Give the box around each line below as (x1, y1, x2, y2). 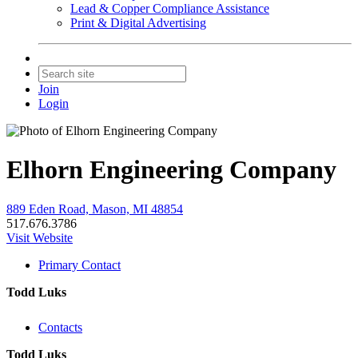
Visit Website (6, 230, 73, 245)
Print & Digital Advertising (70, 16, 206, 30)
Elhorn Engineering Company (6, 155, 336, 185)
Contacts (38, 320, 82, 334)
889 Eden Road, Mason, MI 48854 (6, 201, 183, 216)
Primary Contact (38, 257, 121, 272)
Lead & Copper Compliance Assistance (70, 2, 269, 15)
